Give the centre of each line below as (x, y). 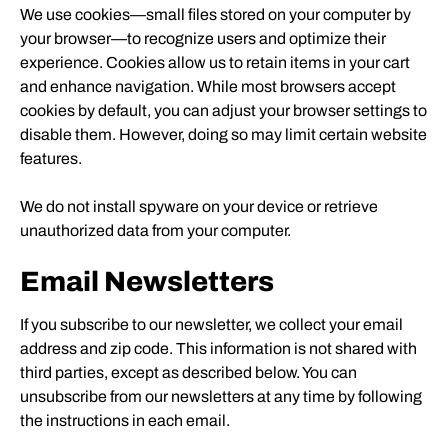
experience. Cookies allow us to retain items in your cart (215, 62)
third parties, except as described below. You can (188, 372)
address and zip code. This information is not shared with (218, 348)
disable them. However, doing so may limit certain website (223, 134)
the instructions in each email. (125, 420)
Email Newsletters (147, 281)
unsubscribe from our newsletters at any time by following (221, 396)
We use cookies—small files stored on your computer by (215, 14)
